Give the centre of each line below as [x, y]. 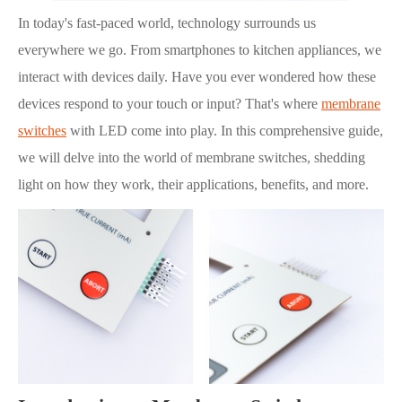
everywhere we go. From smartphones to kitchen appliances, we [200, 50]
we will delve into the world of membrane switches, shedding [192, 158]
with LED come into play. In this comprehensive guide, [225, 131]
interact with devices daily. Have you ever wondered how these [197, 77]
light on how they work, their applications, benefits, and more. [193, 185]
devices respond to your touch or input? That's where [170, 104]
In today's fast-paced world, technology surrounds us [167, 23]
